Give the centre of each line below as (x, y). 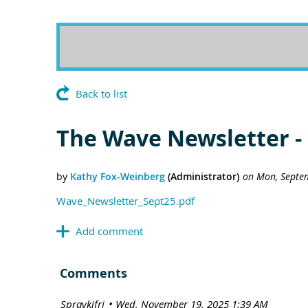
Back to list (101, 93)
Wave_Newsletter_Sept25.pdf (125, 201)
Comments (93, 273)
